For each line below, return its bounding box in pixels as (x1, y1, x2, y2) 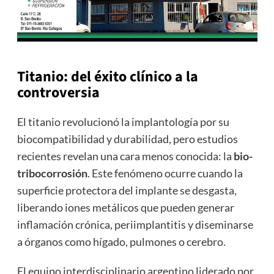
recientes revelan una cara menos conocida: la (17, 149, 234, 163)
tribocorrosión (17, 166, 87, 180)
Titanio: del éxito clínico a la (17, 66, 198, 88)
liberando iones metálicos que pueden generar (17, 201, 234, 215)
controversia (17, 82, 100, 104)
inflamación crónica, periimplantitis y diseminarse (17, 218, 253, 232)
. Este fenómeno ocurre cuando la (87, 166, 243, 180)
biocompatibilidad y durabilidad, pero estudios (17, 132, 238, 146)
